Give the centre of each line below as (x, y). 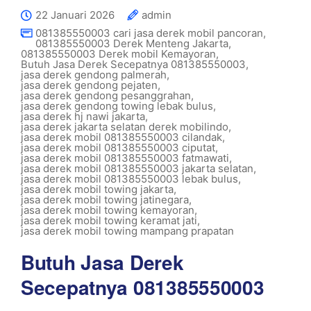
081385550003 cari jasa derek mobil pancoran (149, 33)
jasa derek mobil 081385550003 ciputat (118, 148)
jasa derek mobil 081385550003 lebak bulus (129, 179)
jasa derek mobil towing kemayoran (108, 210)
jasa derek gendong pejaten (89, 85)
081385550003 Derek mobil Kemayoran (118, 54)
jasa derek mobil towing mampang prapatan (127, 231)
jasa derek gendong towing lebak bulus (117, 106)
